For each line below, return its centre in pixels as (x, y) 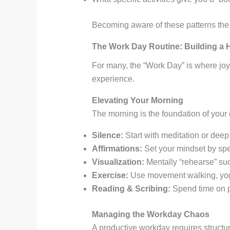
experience (112, 79)
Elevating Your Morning (137, 100)
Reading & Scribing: (131, 188)
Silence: (107, 135)
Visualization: (118, 162)
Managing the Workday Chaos (150, 214)
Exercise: (110, 175)
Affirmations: (117, 148)
